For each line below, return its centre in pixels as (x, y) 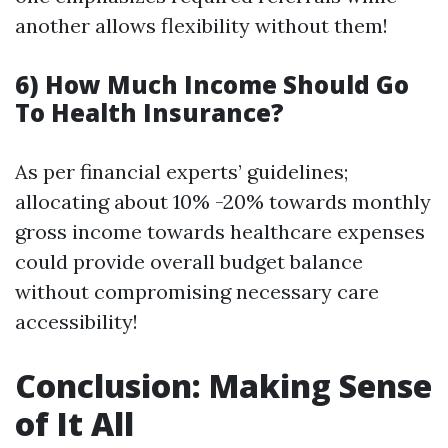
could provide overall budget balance (189, 261)
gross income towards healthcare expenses (220, 231)
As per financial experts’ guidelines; (181, 171)
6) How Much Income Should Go (212, 84)
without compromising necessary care (197, 291)
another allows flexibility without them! (201, 25)
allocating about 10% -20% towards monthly (223, 201)
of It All (74, 423)
